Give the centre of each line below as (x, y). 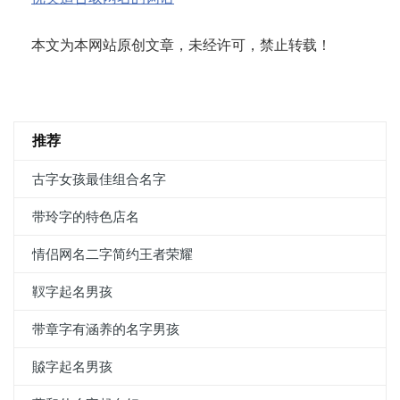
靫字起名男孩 (72, 292)
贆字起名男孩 (72, 367)
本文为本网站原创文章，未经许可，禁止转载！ (181, 45)
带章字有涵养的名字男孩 (106, 329)
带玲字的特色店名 (86, 217)
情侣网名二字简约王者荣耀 (112, 254)
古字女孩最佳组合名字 (99, 179)
